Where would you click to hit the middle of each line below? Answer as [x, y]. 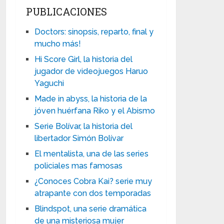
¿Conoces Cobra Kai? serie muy [93, 181]
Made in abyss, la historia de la [91, 99]
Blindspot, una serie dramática [91, 209]
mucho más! [58, 44]
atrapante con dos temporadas [93, 193]
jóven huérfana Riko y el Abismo [95, 111]
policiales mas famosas [79, 166]
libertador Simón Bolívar [79, 138]
